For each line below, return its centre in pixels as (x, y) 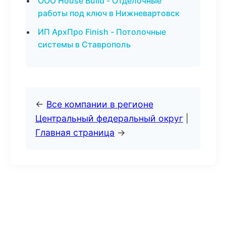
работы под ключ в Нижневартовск (109, 13)
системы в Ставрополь (84, 44)
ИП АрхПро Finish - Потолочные (102, 32)
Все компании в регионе (100, 104)
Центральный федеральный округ (109, 118)
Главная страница (75, 132)
